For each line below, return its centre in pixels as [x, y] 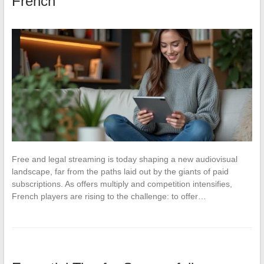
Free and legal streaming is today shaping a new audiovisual [124, 159]
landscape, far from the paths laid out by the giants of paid [120, 171]
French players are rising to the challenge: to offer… [109, 196]
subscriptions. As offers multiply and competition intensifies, [122, 184]
